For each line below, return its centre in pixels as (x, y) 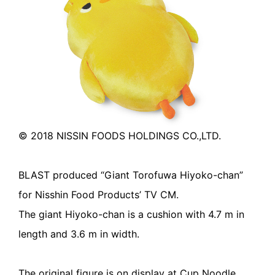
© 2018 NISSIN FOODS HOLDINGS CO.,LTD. (120, 136)
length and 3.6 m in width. (79, 234)
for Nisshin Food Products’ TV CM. (99, 195)
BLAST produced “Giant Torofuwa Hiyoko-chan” (131, 175)
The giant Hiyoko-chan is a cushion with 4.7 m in (131, 215)
